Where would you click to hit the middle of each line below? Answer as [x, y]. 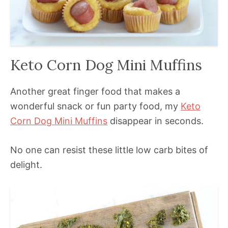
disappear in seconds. [155, 121]
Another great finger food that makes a [95, 92]
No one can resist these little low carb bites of [109, 150]
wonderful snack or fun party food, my [95, 106]
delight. [26, 165]
